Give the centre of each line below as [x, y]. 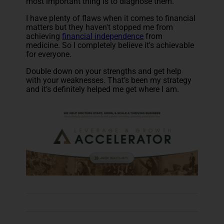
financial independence [103, 36]
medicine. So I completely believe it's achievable [110, 45]
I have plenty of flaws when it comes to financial [111, 18]
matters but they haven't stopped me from [100, 27]
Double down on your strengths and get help [104, 71]
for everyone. [49, 54]
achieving [44, 36]
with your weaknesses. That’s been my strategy [109, 80]
